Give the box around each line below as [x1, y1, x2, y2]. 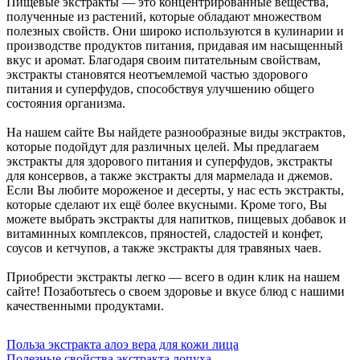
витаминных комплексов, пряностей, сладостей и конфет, [6, 226, 323, 240]
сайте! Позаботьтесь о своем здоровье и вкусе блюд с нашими [6, 284, 345, 298]
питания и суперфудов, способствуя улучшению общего [6, 81, 314, 96]
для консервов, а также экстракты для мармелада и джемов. [6, 168, 333, 182]
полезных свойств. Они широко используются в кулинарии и [6, 23, 344, 38]
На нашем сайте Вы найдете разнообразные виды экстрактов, [6, 125, 346, 139]
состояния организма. [6, 96, 125, 110]
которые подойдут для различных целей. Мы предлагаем [6, 139, 319, 153]
